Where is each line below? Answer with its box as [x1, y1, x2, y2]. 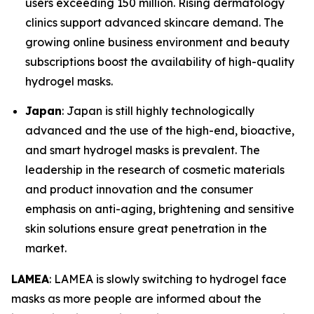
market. [25, 240, 67, 255]
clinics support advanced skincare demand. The [25, 15, 284, 30]
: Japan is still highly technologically [62, 103, 254, 118]
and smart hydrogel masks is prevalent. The [25, 142, 260, 157]
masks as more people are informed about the [11, 291, 261, 306]
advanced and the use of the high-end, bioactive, [25, 123, 294, 137]
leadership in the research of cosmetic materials [25, 162, 285, 177]
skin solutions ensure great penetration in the [25, 221, 267, 235]
